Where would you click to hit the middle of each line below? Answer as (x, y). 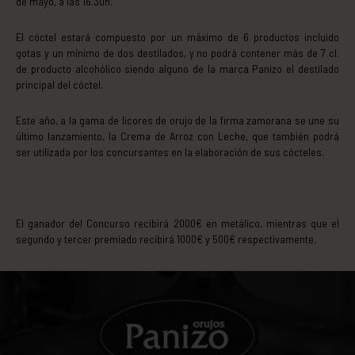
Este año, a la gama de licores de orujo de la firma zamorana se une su (177, 120)
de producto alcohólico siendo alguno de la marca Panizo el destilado (177, 68)
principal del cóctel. (59, 84)
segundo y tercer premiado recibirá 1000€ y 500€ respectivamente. (166, 239)
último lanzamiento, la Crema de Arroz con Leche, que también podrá (177, 136)
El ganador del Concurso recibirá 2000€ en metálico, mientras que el (177, 223)
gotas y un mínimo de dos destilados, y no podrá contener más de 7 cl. (177, 52)
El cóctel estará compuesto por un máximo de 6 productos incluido (177, 36)
